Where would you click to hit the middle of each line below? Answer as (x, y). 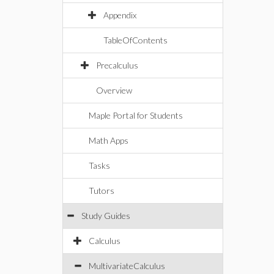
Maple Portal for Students (136, 115)
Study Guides (106, 216)
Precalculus (117, 65)
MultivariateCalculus (127, 266)
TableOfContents (135, 40)
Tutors (102, 191)
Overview (114, 90)
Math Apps (109, 140)
